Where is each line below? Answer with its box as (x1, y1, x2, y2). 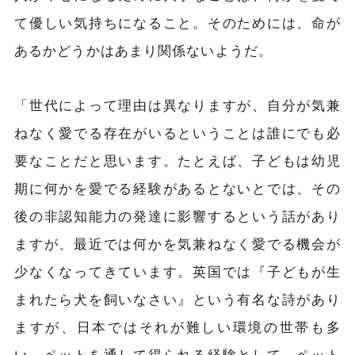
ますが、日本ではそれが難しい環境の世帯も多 (14, 319, 341, 335)
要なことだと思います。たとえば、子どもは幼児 (14, 152, 341, 169)
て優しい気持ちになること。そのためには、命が (14, 14, 341, 31)
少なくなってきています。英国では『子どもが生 (14, 263, 341, 280)
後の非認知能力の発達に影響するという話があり (14, 208, 341, 224)
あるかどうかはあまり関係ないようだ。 (14, 42, 273, 59)
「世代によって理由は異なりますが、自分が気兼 (14, 97, 341, 113)
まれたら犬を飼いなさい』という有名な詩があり (14, 291, 341, 307)
